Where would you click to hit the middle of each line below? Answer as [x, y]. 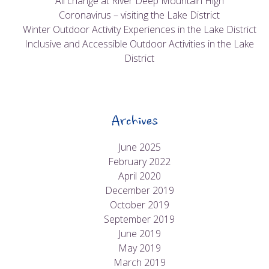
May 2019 [139, 248]
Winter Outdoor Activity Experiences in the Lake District [139, 30]
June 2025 [139, 147]
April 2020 [139, 176]
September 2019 [139, 219]
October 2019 [139, 205]
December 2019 [139, 191]
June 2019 [139, 234]
